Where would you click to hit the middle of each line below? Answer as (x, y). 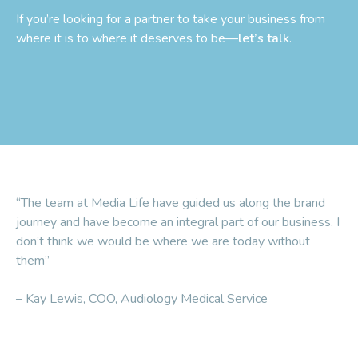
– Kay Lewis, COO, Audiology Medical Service (142, 298)
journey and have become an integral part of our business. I (178, 222)
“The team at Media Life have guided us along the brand (171, 203)
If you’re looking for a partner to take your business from (171, 19)
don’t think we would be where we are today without (163, 241)
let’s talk (264, 38)
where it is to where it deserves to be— (127, 38)
